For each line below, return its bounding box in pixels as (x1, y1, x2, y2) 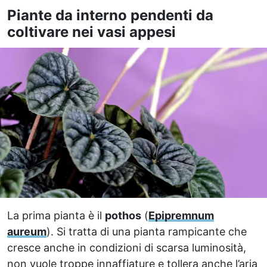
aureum (7, 225, 46, 238)
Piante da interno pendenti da (7, 7, 213, 24)
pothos (105, 209, 141, 222)
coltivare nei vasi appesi (7, 23, 176, 41)
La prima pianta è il (7, 209, 105, 222)
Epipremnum (148, 209, 214, 222)
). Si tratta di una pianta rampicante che (46, 225, 247, 238)
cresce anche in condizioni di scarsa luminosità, (7, 241, 246, 254)
